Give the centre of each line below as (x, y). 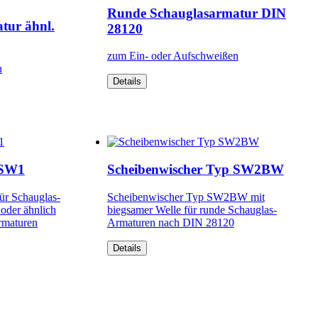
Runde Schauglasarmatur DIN (196, 13)
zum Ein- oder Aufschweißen (172, 56)
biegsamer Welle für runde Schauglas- (192, 209)
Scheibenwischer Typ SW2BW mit (186, 197)
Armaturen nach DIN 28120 (170, 222)
